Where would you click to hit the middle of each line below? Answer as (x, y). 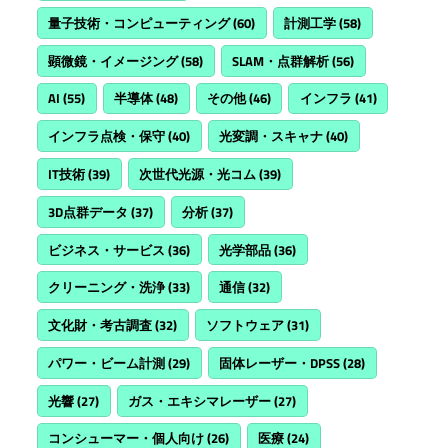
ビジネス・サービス (107, 249)
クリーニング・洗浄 (107, 287)
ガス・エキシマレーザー (200, 400)
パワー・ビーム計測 (107, 362)
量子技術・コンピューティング (139, 22)
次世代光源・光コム (198, 173)
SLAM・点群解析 (281, 60)
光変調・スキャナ (271, 136)
